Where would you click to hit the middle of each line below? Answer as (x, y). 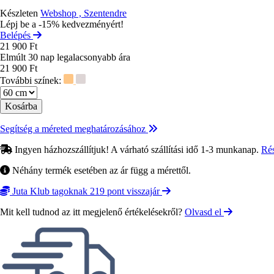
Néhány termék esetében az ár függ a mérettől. (100, 170)
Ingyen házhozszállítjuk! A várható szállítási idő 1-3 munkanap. (137, 149)
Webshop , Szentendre (83, 13)
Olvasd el (204, 212)
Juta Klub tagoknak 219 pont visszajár (86, 191)
